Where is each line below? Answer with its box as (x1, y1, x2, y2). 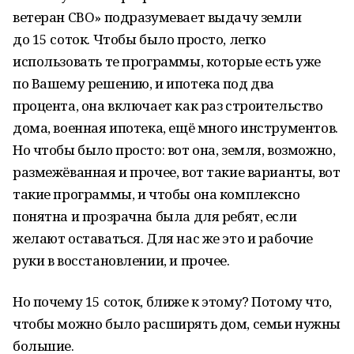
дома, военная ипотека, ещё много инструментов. (13, 119, 338, 137)
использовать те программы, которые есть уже (13, 52, 321, 70)
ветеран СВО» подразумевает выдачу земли (13, 8, 302, 26)
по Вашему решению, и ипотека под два (13, 74, 274, 92)
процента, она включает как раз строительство (13, 96, 323, 115)
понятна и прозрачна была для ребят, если (13, 207, 297, 225)
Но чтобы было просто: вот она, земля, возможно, (13, 141, 336, 159)
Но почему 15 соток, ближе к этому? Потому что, (13, 292, 332, 311)
